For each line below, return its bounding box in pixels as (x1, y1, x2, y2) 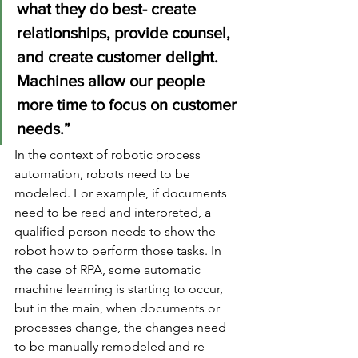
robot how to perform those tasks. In (14, 242, 225, 258)
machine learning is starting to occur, (14, 280, 226, 296)
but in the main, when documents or (14, 300, 223, 316)
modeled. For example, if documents (14, 185, 230, 201)
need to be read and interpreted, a (14, 204, 214, 220)
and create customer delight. (17, 47, 222, 66)
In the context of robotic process (14, 146, 204, 162)
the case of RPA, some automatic (14, 261, 204, 277)
